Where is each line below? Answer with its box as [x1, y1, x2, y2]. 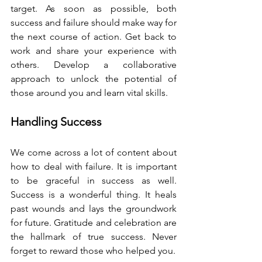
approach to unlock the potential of [11, 73, 177, 84]
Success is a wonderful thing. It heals [11, 189, 177, 200]
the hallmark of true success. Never [11, 231, 177, 242]
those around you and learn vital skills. [11, 87, 170, 98]
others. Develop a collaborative [11, 59, 177, 70]
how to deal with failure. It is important [11, 161, 177, 172]
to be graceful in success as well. [11, 175, 177, 186]
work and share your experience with [11, 45, 177, 56]
